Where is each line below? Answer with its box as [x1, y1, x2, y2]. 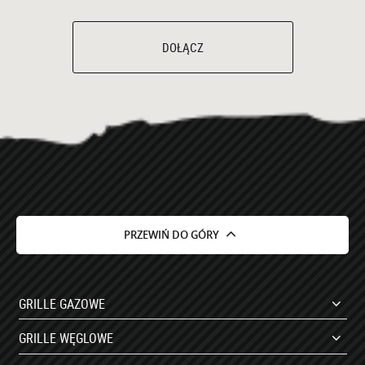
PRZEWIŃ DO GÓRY [123, 226, 219, 242]
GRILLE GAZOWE [18, 294, 105, 313]
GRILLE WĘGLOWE [18, 329, 113, 348]
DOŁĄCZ [161, 39, 204, 56]
